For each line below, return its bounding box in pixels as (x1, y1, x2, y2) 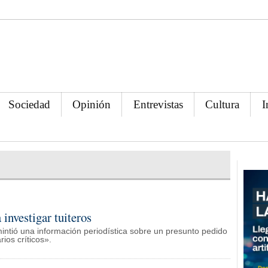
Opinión (72, 98, 111, 111)
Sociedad (8, 98, 51, 111)
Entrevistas (133, 98, 183, 111)
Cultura (205, 98, 240, 111)
